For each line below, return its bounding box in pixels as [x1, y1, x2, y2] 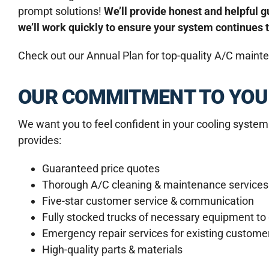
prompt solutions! [17, 5, 104, 18]
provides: [17, 134, 61, 147]
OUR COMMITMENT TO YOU [17, 85, 268, 109]
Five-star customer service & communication [41, 195, 254, 208]
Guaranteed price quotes [41, 162, 160, 175]
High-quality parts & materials [41, 243, 183, 256]
